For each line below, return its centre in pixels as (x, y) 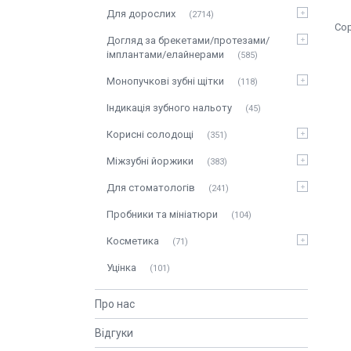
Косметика (133, 241)
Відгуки (114, 333)
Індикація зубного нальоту (169, 108)
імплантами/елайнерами (165, 54)
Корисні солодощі (150, 134)
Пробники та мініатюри (162, 214)
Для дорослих (141, 14)
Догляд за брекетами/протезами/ (188, 40)
